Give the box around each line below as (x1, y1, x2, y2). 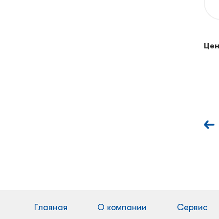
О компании (97, 202, 147, 212)
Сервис (176, 202, 208, 212)
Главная (34, 202, 67, 212)
